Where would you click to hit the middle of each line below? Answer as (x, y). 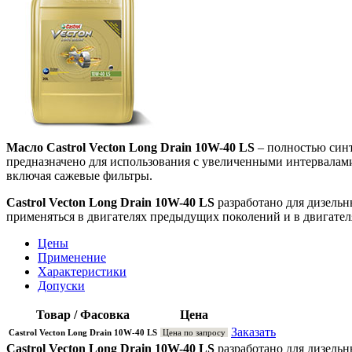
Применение (72, 257)
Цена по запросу (194, 332)
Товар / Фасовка (83, 314)
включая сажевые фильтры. (79, 175)
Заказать (253, 332)
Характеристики (82, 271)
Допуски (61, 285)
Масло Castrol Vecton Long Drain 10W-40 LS (130, 147)
